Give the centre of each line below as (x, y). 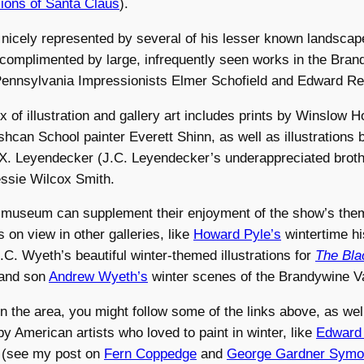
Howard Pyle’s (237, 235)
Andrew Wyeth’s (98, 277)
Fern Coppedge (150, 354)
